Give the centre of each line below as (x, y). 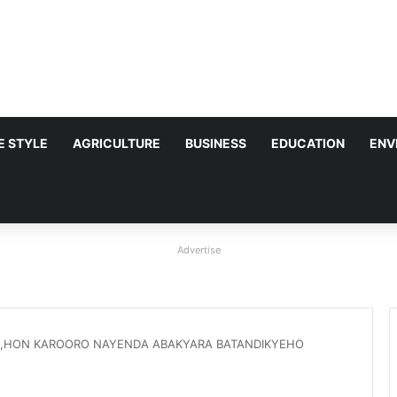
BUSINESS (216, 143)
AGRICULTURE (117, 143)
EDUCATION (308, 143)
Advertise (198, 250)
